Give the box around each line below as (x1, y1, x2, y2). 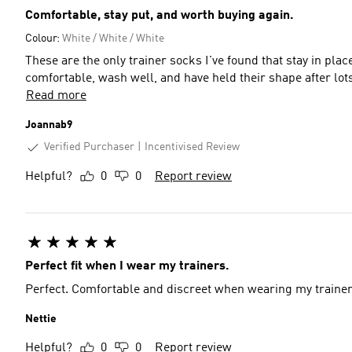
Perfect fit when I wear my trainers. (25, 259, 229, 273)
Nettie (25, 313, 57, 324)
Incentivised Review (145, 141, 240, 153)
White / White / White (62, 33, 164, 44)
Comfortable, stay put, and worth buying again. (25, 9, 294, 22)
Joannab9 (25, 119, 72, 130)
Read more (26, 90, 86, 102)
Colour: (25, 33, 62, 44)
